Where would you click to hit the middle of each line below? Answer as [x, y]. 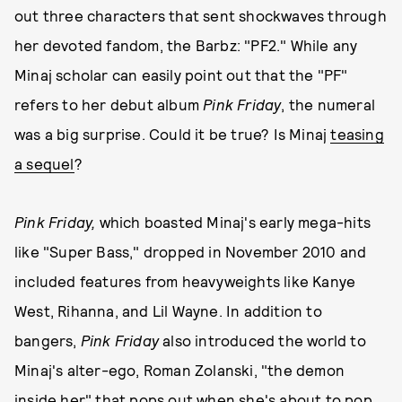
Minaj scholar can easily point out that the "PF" [181, 74]
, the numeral [328, 104]
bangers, [48, 340]
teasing [357, 134]
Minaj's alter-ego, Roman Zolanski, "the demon [180, 370]
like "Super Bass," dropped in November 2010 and [191, 251]
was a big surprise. [80, 134]
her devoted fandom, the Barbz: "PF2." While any [186, 45]
